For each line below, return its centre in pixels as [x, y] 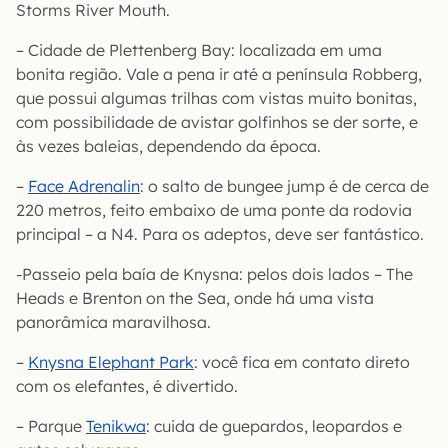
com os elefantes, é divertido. [127, 385]
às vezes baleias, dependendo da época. [168, 145]
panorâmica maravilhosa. [113, 321]
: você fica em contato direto [302, 361]
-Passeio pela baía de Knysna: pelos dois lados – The [214, 273]
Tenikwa [116, 425]
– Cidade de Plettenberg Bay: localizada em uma [199, 49]
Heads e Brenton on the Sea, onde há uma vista [195, 297]
